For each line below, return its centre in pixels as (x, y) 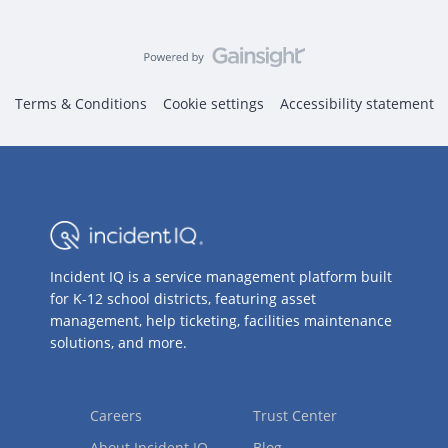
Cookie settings (213, 104)
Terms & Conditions (80, 104)
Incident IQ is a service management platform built (221, 276)
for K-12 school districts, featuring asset (183, 298)
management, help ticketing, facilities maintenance (221, 320)
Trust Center (295, 415)
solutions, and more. (118, 342)
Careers (116, 415)
